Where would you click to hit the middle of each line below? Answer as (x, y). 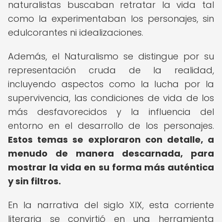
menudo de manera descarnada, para (111, 153)
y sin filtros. (34, 181)
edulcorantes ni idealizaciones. (76, 32)
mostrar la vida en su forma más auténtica (111, 167)
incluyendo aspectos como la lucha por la (111, 84)
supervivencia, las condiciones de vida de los (111, 98)
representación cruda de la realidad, (111, 70)
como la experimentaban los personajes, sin (111, 19)
